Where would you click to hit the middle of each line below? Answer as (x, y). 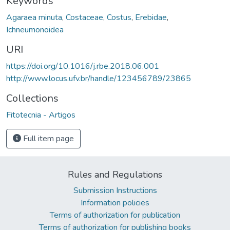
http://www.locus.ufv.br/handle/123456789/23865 (99, 78)
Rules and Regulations (115, 174)
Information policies (115, 203)
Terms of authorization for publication (115, 215)
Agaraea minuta (34, 17)
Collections (32, 98)
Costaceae (84, 17)
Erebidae (151, 17)
